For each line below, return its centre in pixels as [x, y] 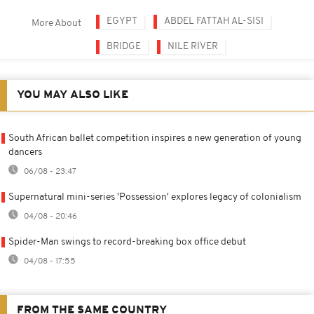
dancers [25, 152]
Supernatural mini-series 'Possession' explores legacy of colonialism [155, 197]
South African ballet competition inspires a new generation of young [155, 138]
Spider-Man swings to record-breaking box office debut [127, 242]
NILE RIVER [193, 46]
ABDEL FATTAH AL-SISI [214, 21]
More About [56, 23]
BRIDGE [124, 46]
